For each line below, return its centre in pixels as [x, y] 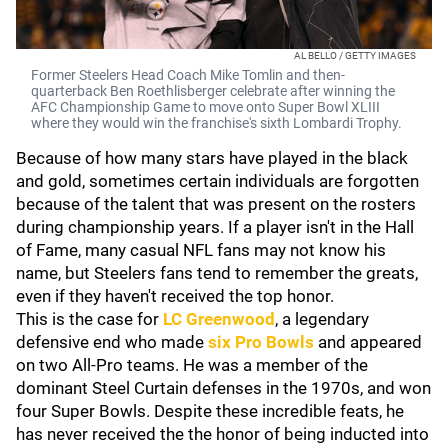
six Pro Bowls [261, 342]
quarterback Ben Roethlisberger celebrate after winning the [213, 91]
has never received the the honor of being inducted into [222, 434]
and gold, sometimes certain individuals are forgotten [217, 181]
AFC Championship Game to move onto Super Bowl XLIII [205, 107]
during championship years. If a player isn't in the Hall [215, 227]
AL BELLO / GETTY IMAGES [355, 55]
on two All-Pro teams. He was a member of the [192, 365]
